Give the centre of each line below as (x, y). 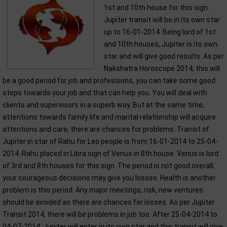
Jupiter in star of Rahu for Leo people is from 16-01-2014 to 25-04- (110, 141)
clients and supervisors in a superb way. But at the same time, (103, 105)
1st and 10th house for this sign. (157, 8)
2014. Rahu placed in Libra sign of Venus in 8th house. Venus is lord (110, 154)
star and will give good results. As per (164, 56)
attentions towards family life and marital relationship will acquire (109, 117)
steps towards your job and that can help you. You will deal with (105, 93)
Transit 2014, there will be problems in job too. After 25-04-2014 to (110, 214)
